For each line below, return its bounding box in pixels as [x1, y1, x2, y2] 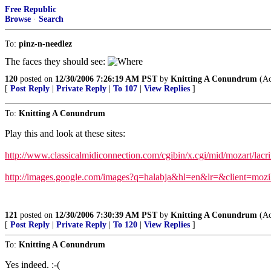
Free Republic [5, 5, 56, 14]
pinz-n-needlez [19, 39, 72, 48]
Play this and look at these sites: [5, 128, 125, 139]
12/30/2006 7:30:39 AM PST [55, 211, 157, 220]
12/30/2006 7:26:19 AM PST [55, 74, 157, 83]
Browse [5, 15, 31, 24]
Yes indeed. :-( [5, 260, 60, 270]
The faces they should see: [5, 56, 108, 67]
